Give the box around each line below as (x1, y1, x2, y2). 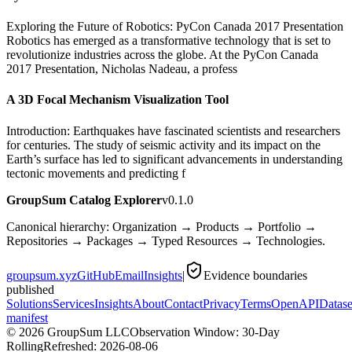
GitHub (77, 268, 115, 282)
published (6, 282, 54, 296)
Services (53, 296, 94, 310)
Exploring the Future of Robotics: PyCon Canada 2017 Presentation (6, 20, 343, 34)
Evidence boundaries (203, 268, 307, 282)
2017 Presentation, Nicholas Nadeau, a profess (6, 62, 237, 76)
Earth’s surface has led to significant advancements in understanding (6, 152, 343, 166)
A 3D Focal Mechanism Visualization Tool (6, 93, 229, 107)
